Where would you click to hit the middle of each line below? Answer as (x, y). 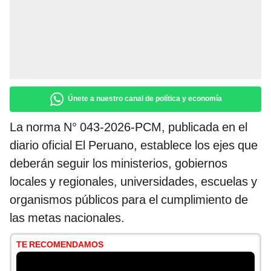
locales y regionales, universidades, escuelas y (133, 182)
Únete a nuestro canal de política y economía (145, 99)
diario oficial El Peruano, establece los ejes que (134, 145)
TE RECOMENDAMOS (60, 245)
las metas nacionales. (67, 218)
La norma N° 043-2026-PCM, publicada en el (129, 127)
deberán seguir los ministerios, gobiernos (119, 164)
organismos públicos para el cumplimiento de (129, 200)
